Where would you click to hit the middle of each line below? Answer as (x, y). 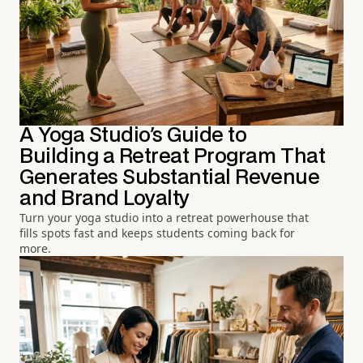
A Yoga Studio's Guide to (133, 136)
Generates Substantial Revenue (170, 178)
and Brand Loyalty (105, 199)
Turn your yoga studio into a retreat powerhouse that (164, 218)
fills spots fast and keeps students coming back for (157, 233)
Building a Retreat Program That (173, 157)
